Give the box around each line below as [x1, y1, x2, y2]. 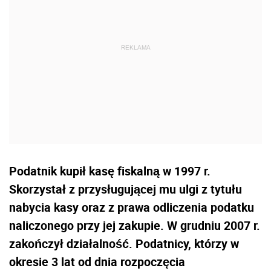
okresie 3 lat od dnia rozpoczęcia [9, 253, 185, 270]
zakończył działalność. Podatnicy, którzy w [9, 235, 239, 252]
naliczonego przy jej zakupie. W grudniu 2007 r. [9, 217, 260, 233]
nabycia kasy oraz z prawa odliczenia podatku [9, 198, 254, 215]
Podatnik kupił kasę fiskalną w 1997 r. [9, 162, 211, 179]
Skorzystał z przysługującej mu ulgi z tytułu [9, 180, 242, 197]
